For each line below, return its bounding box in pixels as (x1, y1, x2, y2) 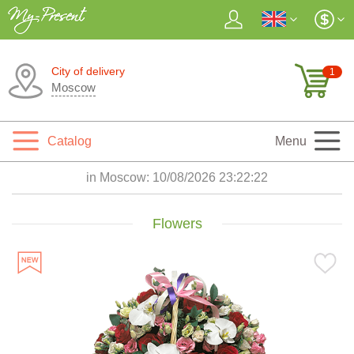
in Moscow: (86, 171, 153, 184)
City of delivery (51, 65, 125, 77)
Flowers (152, 216, 202, 232)
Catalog (47, 134, 92, 148)
